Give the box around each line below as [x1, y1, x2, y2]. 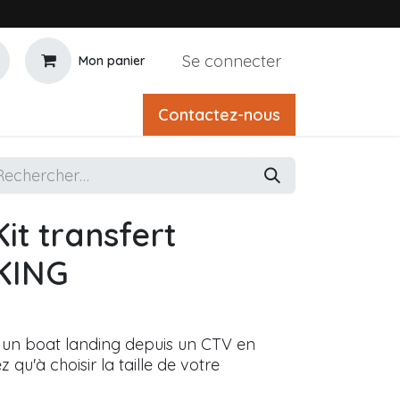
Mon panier [79, 52, 146, 69]
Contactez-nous [158, 104, 280, 125]
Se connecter [182, 50, 281, 71]
